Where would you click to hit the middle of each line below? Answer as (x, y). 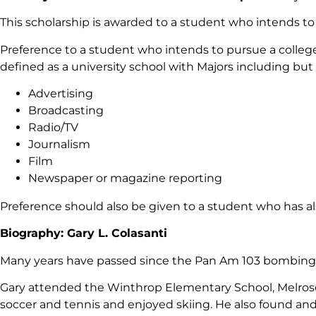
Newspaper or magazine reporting (125, 178)
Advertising (61, 93)
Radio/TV (53, 127)
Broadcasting (66, 110)
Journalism (59, 144)
